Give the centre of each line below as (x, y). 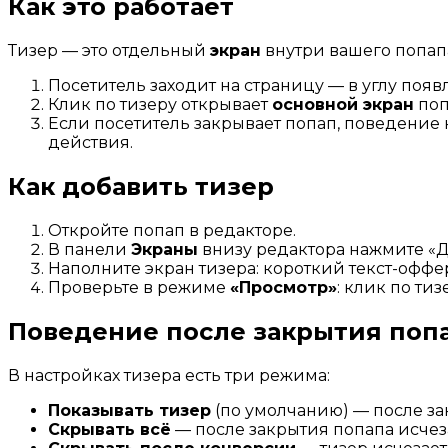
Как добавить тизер (141, 186)
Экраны (164, 249)
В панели (89, 249)
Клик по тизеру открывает (160, 104)
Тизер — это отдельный (109, 50)
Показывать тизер (129, 410)
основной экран (343, 104)
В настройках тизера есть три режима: (169, 375)
